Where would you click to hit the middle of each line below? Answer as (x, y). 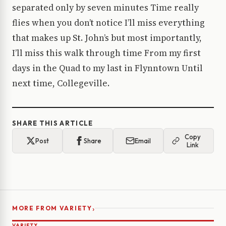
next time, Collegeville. (61, 83)
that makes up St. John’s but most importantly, (107, 38)
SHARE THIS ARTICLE (53, 123)
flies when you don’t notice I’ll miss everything (108, 23)
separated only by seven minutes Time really (105, 8)
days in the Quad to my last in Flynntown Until (107, 68)
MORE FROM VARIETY (52, 208)
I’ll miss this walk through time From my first (106, 53)
